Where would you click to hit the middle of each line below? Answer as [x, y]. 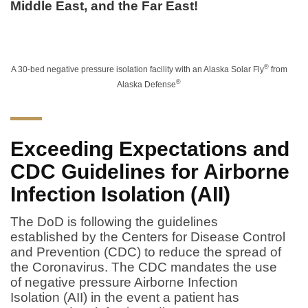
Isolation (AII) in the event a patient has [125, 297]
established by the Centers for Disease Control [148, 236]
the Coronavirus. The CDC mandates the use [144, 267]
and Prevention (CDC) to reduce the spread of [146, 252]
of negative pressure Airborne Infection [124, 282]
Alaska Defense [146, 84]
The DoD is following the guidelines [114, 221]
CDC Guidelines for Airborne [150, 171]
